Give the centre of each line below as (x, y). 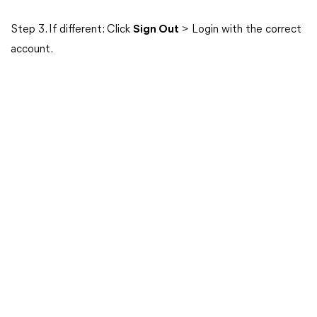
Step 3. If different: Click (72, 30)
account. (32, 50)
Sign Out (156, 30)
